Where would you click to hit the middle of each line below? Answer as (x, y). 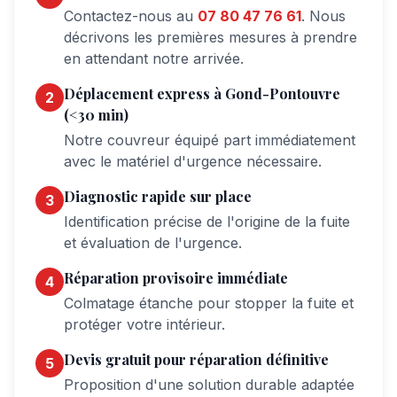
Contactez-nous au (131, 16)
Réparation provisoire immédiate (176, 278)
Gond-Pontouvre (283, 93)
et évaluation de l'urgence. (153, 243)
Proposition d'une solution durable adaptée (209, 385)
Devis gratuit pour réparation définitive (196, 359)
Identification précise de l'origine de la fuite (207, 222)
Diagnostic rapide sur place (158, 196)
